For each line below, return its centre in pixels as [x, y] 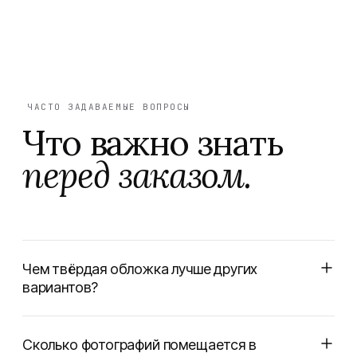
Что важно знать [153, 143]
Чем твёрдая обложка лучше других [140, 269]
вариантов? [61, 287]
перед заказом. [137, 175]
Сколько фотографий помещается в [139, 345]
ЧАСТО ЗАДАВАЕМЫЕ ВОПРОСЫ [109, 106]
